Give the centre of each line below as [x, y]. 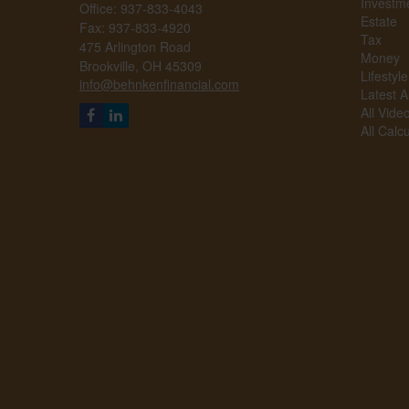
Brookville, [109, 66]
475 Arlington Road [135, 47]
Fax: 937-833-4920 [135, 28]
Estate [378, 21]
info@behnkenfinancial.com [159, 84]
